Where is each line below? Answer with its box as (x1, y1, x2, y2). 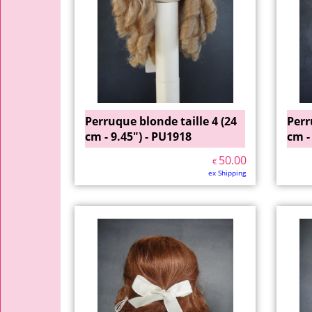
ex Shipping (208, 168, 246, 178)
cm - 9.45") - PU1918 (85, 129, 192, 144)
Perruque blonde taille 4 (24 (85, 114, 237, 129)
